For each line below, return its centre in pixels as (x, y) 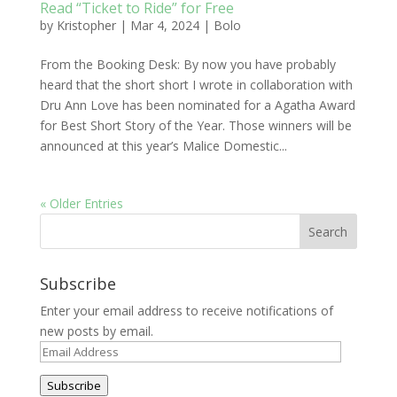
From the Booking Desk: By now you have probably (187, 64)
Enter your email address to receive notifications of (186, 311)
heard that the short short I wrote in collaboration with (196, 85)
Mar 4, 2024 (164, 25)
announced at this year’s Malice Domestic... (163, 146)
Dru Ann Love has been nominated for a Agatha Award (197, 105)
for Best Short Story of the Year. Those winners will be (195, 125)
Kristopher (86, 25)
